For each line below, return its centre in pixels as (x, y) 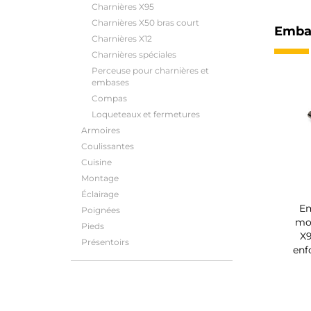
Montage (100, 178)
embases (110, 82)
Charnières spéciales (134, 54)
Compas (109, 98)
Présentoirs (105, 242)
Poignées (101, 210)
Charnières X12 (122, 39)
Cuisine (96, 162)
